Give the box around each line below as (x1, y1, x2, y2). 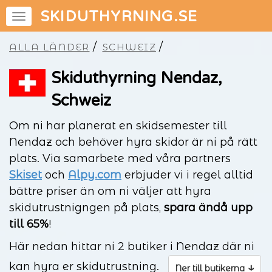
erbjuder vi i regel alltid (121, 168, 253, 182)
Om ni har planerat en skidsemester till (9, 119, 227, 132)
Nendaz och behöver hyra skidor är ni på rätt (9, 135, 257, 149)
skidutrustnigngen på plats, (9, 201, 164, 214)
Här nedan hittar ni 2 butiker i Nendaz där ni (9, 240, 254, 253)
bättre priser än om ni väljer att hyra (9, 185, 211, 198)
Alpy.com (68, 168, 121, 182)
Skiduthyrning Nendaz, (51, 69, 222, 87)
